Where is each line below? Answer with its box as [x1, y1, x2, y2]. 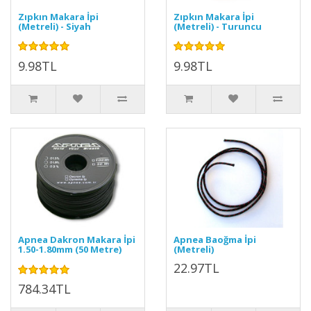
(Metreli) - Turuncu [174, 19, 262, 33]
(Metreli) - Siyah [18, 19, 91, 33]
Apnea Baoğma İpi [174, 233, 256, 246]
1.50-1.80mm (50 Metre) [18, 242, 121, 255]
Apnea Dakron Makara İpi [18, 233, 135, 246]
